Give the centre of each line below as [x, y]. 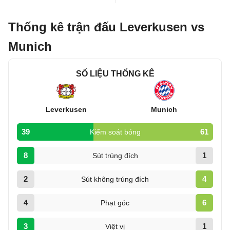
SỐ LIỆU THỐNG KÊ [115, 74]
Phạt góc [115, 203]
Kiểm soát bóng [115, 132]
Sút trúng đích [115, 156]
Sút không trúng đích [115, 179]
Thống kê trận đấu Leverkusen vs [106, 27]
